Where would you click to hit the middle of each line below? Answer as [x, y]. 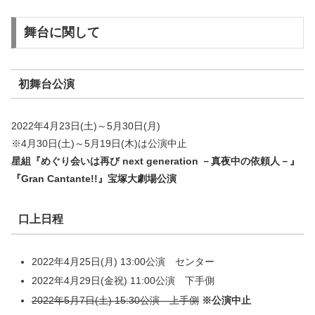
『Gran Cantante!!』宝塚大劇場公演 [94, 179]
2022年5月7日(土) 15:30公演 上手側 [115, 301]
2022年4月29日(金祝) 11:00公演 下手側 [123, 281]
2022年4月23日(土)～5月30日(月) [86, 126]
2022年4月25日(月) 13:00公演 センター [123, 261]
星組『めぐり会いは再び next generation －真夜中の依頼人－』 [155, 161]
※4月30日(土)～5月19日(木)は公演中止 [99, 144]
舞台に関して [62, 33]
